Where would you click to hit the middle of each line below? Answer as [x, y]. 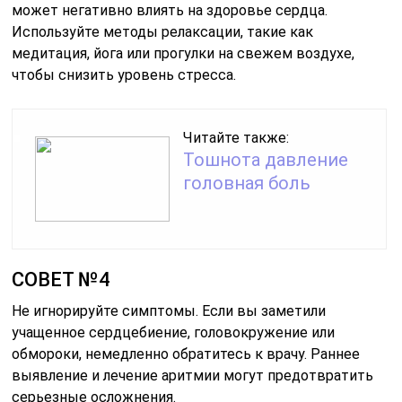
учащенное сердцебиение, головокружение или [174, 332]
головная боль [247, 183]
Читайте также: [236, 137]
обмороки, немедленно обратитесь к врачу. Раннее [186, 354]
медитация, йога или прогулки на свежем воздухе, [184, 53]
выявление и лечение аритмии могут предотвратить [193, 375]
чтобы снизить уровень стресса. [124, 74]
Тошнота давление [266, 159]
